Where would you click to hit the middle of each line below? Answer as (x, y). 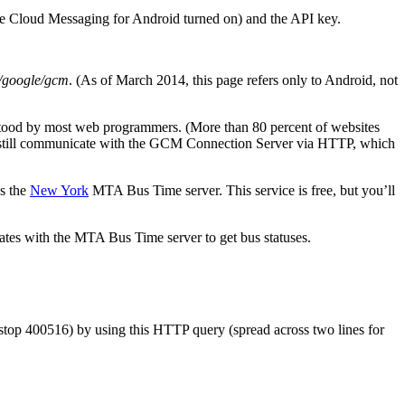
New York (59, 190)
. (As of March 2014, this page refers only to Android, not (233, 80)
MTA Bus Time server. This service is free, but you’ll (242, 190)
